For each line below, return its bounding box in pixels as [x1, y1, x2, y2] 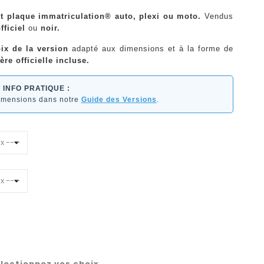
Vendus [201, 11, 234, 21]
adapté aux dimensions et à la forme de [68, 44, 233, 53]
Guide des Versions [81, 95, 157, 104]
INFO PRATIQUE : [2, 84, 70, 93]
